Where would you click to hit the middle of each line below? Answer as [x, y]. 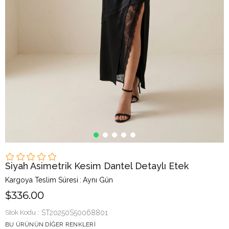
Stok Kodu [20, 212]
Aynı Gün [98, 180]
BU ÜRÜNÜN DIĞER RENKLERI [50, 224]
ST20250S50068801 [75, 213]
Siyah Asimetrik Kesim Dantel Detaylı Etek [97, 166]
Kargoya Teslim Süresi [42, 180]
